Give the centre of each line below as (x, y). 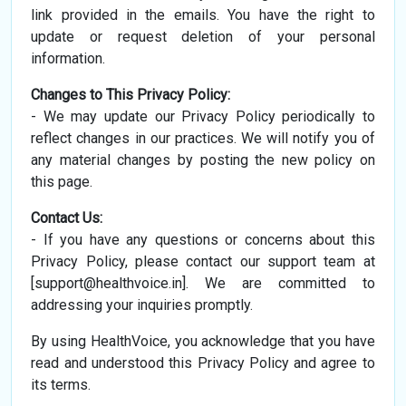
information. (68, 59)
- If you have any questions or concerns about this (203, 240)
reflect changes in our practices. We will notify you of (203, 139)
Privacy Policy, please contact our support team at (203, 262)
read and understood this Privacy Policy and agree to (203, 363)
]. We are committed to (279, 284)
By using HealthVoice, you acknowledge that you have (203, 342)
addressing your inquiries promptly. (142, 305)
